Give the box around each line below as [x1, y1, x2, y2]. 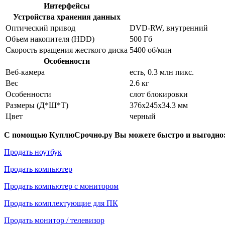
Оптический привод [6, 23, 75, 32]
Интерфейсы [43, 1, 90, 10]
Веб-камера [6, 67, 45, 76]
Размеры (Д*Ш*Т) [6, 100, 68, 109]
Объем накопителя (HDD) [6, 34, 94, 43]
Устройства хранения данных [13, 12, 121, 21]
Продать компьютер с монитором [4, 181, 119, 190]
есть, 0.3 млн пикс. [130, 67, 194, 76]
